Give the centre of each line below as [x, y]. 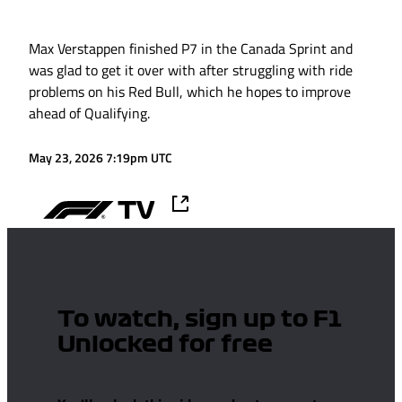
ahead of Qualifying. [89, 114]
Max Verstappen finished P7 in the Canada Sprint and [191, 49]
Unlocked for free [165, 345]
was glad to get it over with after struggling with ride [191, 70]
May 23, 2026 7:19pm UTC [100, 158]
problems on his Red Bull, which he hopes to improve [190, 92]
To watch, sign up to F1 [200, 320]
